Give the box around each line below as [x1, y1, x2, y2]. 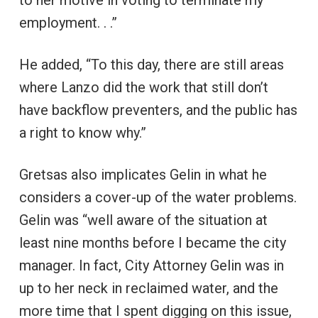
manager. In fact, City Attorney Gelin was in [18, 256, 284, 274]
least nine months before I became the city [18, 234, 286, 251]
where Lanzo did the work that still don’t [18, 78, 268, 96]
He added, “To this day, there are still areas [18, 55, 284, 73]
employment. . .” [18, 13, 117, 31]
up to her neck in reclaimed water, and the [18, 279, 278, 297]
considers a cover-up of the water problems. [18, 188, 297, 206]
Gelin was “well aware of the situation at [18, 211, 268, 229]
